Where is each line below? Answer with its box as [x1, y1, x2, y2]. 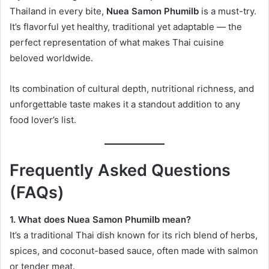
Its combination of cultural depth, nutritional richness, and [10, 82, 254, 94]
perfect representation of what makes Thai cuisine [10, 36, 224, 48]
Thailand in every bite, [10, 5, 106, 17]
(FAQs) [10, 183, 64, 203]
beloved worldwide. [10, 52, 93, 64]
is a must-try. [199, 5, 256, 17]
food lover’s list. [10, 113, 76, 125]
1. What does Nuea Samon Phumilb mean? [10, 213, 191, 225]
